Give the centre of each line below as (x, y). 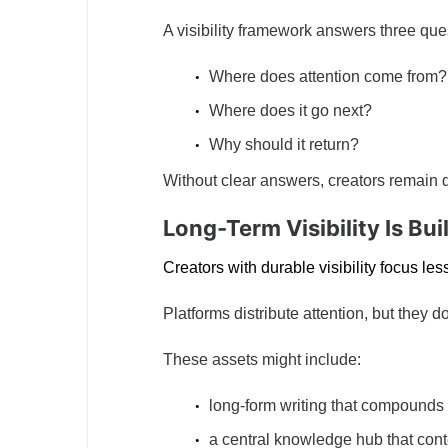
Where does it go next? (290, 110)
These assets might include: (262, 359)
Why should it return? (284, 144)
